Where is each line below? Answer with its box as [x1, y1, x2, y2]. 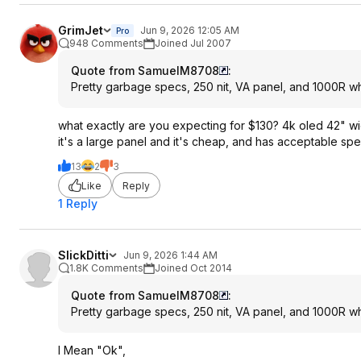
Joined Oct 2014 [155, 262, 232, 274]
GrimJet [58, 23, 103, 37]
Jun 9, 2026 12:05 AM [140, 24, 239, 36]
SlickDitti [58, 248, 109, 262]
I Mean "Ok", [58, 343, 126, 357]
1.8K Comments [69, 262, 143, 274]
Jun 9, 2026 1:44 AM [123, 249, 218, 261]
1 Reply [58, 197, 98, 210]
